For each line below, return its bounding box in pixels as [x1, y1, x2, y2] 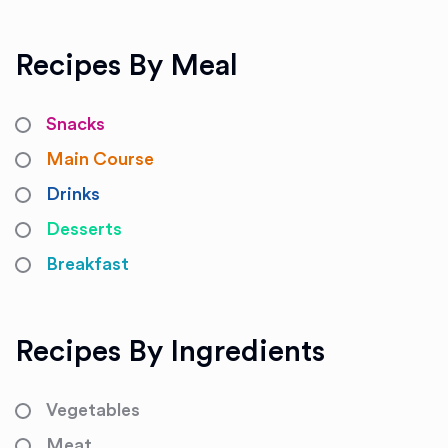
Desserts [46, 220, 122, 238]
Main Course [46, 150, 154, 168]
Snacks [46, 115, 105, 133]
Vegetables [46, 401, 140, 419]
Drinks [46, 185, 100, 203]
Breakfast [46, 255, 129, 273]
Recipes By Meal [15, 51, 238, 81]
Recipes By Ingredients [15, 337, 325, 367]
